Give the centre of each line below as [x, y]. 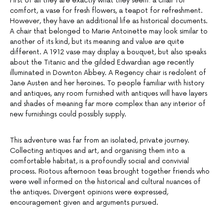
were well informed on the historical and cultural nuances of [105, 182]
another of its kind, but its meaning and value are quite [97, 42]
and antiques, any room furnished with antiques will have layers [109, 94]
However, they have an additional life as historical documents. [109, 21]
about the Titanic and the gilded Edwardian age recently [102, 63]
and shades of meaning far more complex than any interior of [108, 104]
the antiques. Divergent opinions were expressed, [89, 192]
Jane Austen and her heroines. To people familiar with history [107, 83]
